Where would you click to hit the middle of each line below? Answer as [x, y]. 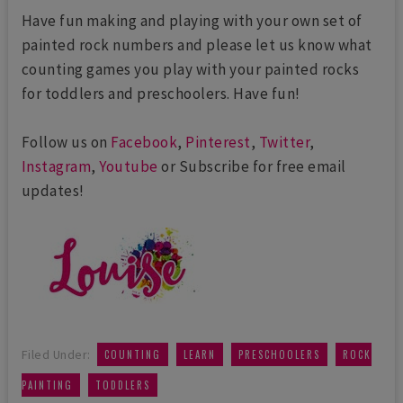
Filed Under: [56, 354]
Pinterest [218, 142]
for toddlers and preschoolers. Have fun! [161, 93]
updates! [53, 190]
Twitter [284, 142]
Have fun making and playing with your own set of [192, 20]
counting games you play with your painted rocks [190, 69]
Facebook [144, 142]
